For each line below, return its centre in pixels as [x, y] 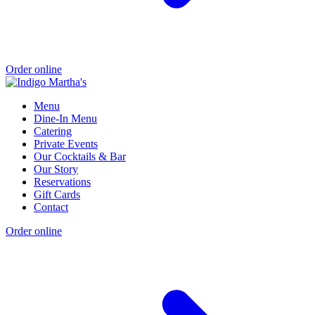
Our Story [56, 169]
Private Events [66, 144]
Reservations [62, 182]
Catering [53, 131]
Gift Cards [57, 195]
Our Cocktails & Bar [80, 157]
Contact [51, 207]
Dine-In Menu [65, 119]
